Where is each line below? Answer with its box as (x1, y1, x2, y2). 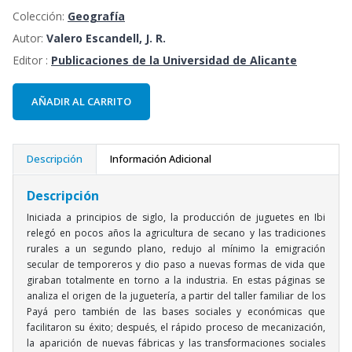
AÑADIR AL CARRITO (31, 94, 131, 109)
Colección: (13, 9, 64, 24)
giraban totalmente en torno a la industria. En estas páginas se (27, 273, 325, 287)
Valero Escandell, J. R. (46, 31, 166, 46)
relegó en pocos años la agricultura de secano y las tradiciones (27, 225, 325, 240)
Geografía (68, 9, 125, 24)
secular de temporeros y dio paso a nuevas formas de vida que (27, 257, 325, 271)
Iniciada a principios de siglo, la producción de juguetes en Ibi (27, 210, 325, 224)
